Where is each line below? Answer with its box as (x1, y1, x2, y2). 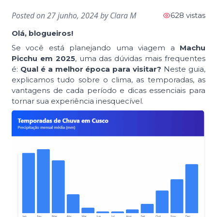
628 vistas (170, 11, 205, 20)
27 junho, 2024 (47, 10, 98, 21)
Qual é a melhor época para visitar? (20, 64, 162, 74)
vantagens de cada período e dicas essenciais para (12, 86, 205, 95)
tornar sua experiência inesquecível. (12, 96, 143, 106)
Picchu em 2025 (12, 54, 75, 63)
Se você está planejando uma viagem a (12, 43, 180, 53)
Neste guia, (161, 64, 206, 74)
